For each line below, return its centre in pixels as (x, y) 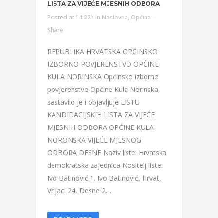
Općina (141, 17)
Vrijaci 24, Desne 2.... (79, 191)
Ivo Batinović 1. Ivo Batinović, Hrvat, (104, 178)
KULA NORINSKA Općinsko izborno (103, 77)
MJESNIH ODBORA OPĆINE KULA (100, 127)
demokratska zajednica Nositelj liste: (105, 165)
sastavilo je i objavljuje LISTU (93, 102)
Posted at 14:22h (71, 17)
